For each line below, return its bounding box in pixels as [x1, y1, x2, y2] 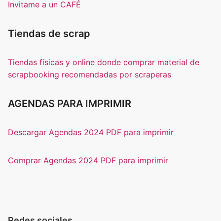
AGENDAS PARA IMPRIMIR [8, 98, 131, 110]
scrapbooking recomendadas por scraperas [8, 70, 171, 79]
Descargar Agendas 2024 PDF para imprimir [8, 127, 174, 137]
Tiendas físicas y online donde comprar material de [8, 57, 199, 67]
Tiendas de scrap [8, 28, 90, 39]
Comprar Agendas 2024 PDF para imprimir [8, 155, 168, 165]
